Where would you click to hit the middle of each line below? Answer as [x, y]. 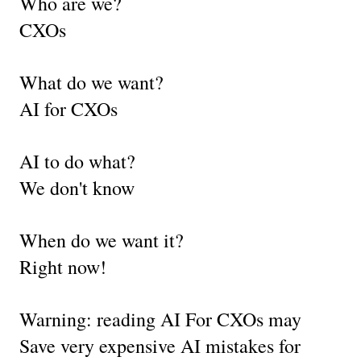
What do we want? [91, 82]
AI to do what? [77, 161]
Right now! [63, 266]
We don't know [77, 187]
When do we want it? [102, 240]
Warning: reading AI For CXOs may [160, 319]
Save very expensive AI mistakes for [160, 345]
